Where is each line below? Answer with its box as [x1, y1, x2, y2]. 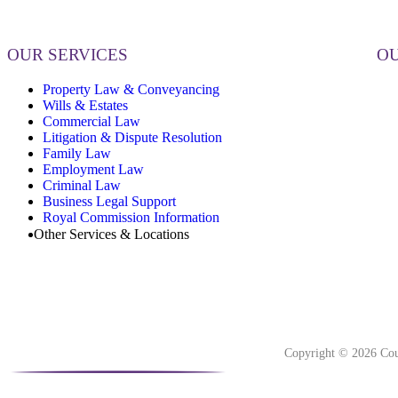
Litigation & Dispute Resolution [43, 130, 222, 146]
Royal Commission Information [43, 210, 219, 226]
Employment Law [43, 162, 144, 178]
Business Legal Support [43, 194, 176, 210]
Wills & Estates [43, 98, 128, 114]
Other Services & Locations [34, 227, 189, 243]
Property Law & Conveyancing [43, 82, 219, 98]
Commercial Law [43, 114, 140, 130]
